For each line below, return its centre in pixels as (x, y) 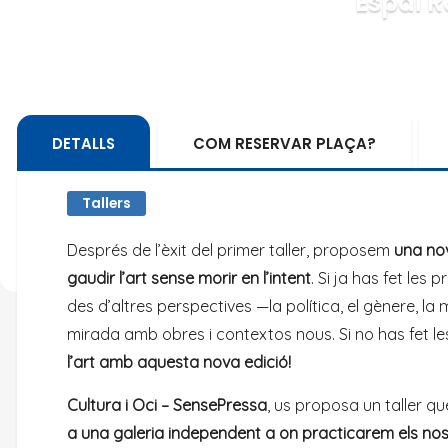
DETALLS (83, 143)
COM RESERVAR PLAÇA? (284, 143)
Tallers (106, 203)
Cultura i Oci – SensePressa (167, 405)
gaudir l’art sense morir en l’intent (189, 278)
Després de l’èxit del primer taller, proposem (230, 250)
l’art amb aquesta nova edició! (179, 362)
